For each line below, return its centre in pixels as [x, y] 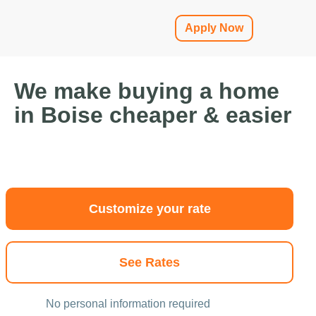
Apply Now [214, 28]
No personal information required [128, 304]
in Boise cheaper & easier [153, 115]
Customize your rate [150, 209]
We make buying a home [147, 91]
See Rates [150, 262]
